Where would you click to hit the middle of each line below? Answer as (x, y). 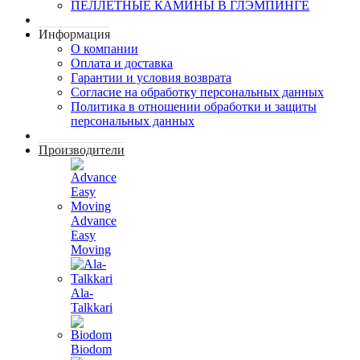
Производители (82, 150)
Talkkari (92, 307)
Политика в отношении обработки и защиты (194, 106)
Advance (94, 221)
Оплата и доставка (122, 63)
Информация (74, 34)
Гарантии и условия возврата (151, 78)
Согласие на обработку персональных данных (197, 92)
